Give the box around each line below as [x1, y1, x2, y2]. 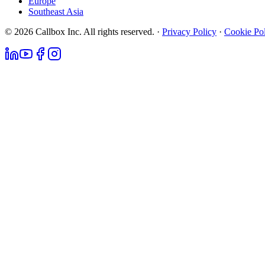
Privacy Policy [162, 27, 216, 37]
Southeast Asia [28, 7, 83, 17]
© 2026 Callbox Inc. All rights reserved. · [5, 27, 160, 37]
